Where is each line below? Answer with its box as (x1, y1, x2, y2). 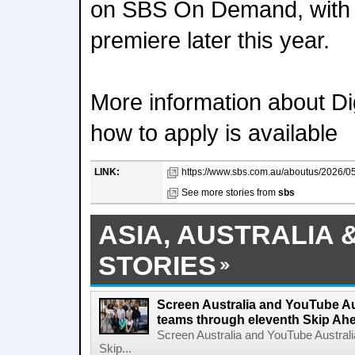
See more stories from (181, 187, 278, 198)
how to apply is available (90, 120, 338, 146)
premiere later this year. (90, 27, 330, 53)
